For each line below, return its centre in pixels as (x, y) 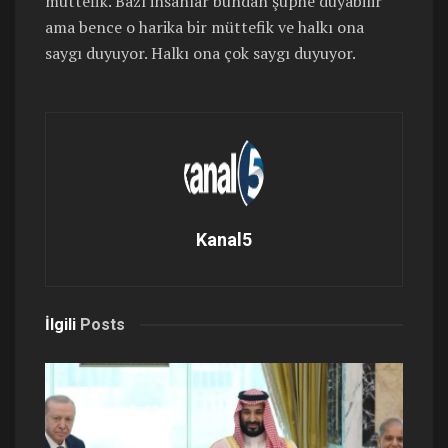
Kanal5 (224, 240)
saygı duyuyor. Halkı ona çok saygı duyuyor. (200, 53)
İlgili (60, 325)
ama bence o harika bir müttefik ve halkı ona (204, 27)
